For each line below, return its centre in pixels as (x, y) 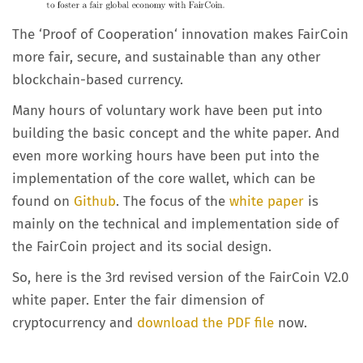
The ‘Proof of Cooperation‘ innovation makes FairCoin (180, 34)
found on (43, 201)
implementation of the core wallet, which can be (164, 178)
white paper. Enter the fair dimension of (138, 300)
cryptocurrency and (75, 322)
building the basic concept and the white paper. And (176, 133)
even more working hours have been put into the (166, 156)
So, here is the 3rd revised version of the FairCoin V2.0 (180, 277)
